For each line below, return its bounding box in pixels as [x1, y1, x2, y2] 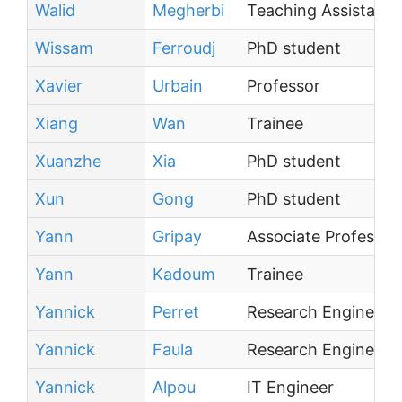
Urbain [153, 76, 203, 95]
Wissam [35, 39, 93, 57]
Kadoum [153, 265, 215, 284]
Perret [153, 302, 199, 321]
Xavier [35, 76, 83, 95]
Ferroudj [153, 39, 215, 57]
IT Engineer [247, 378, 334, 397]
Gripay [153, 227, 202, 246]
